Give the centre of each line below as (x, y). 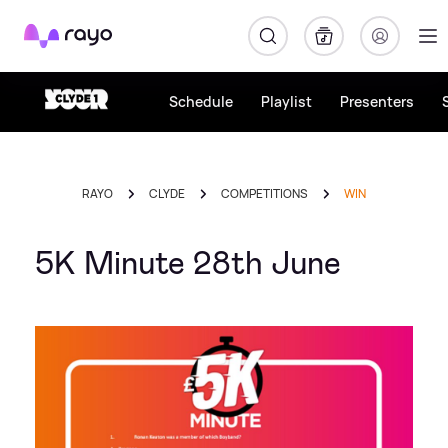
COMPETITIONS (264, 193)
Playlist (286, 101)
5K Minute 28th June (188, 263)
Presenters (377, 101)
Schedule (201, 101)
